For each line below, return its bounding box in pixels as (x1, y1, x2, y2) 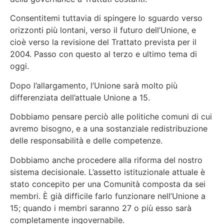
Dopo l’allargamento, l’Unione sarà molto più (10, 80, 177, 90)
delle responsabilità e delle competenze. (10, 135, 162, 146)
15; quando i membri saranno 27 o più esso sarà (10, 202, 191, 213)
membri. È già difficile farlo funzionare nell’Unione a (10, 190, 205, 201)
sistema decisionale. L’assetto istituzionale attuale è (10, 166, 205, 177)
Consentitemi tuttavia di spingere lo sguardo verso (10, 13, 202, 23)
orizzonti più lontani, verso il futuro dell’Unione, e (10, 25, 196, 35)
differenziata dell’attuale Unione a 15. (10, 92, 150, 102)
